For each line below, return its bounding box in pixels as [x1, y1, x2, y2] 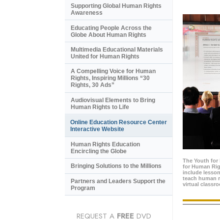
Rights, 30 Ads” [71, 82, 114, 89]
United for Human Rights [71, 53, 139, 60]
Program [71, 184, 95, 192]
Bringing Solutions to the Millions [71, 163, 162, 170]
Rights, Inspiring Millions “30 [71, 75, 150, 82]
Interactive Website [70, 125, 124, 133]
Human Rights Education [71, 141, 140, 148]
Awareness [71, 9, 103, 17]
